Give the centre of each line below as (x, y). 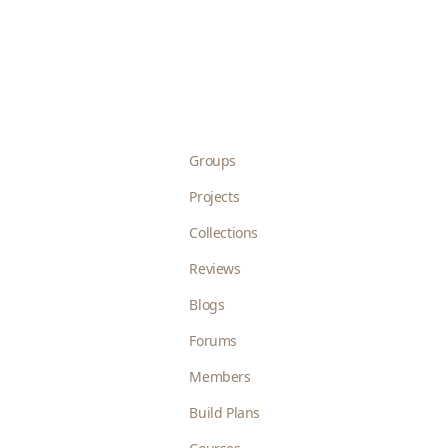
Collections (224, 232)
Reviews (215, 268)
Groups (213, 160)
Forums (213, 340)
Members (220, 376)
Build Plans (225, 412)
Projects (214, 196)
